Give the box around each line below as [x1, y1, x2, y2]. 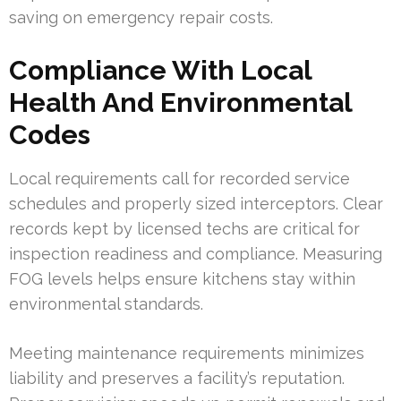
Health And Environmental [9, 87, 352, 119]
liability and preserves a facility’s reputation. [9, 369, 345, 388]
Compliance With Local [9, 55, 311, 87]
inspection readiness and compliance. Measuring [9, 244, 382, 264]
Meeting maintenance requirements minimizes [9, 344, 364, 363]
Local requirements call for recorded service [9, 169, 350, 189]
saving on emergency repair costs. [9, 8, 273, 28]
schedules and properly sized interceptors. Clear [9, 194, 383, 214]
